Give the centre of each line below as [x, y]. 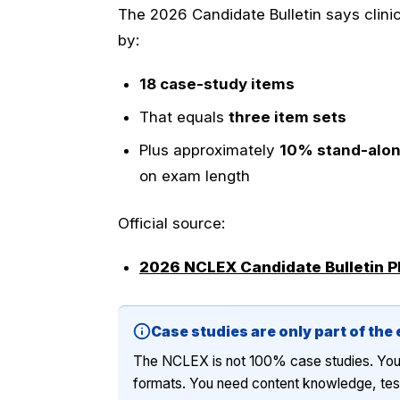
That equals [184, 117]
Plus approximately [209, 150]
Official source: [171, 223]
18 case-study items [217, 83]
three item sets [287, 117]
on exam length [195, 175]
